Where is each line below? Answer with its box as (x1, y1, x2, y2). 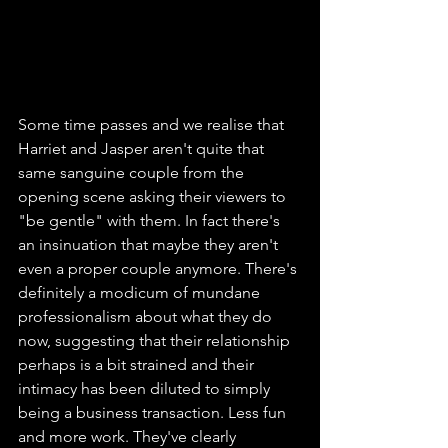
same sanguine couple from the (18, 162, 248, 182)
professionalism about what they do (18, 306, 276, 326)
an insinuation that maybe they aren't (18, 234, 282, 254)
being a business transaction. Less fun (18, 402, 290, 422)
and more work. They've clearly (18, 426, 240, 446)
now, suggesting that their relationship (18, 330, 294, 350)
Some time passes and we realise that (18, 114, 288, 134)
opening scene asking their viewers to (18, 186, 290, 206)
